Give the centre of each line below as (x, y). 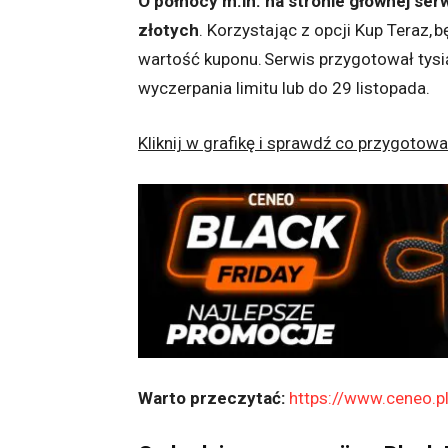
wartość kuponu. (201, 59)
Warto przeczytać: (213, 398)
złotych (168, 30)
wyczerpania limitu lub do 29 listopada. (285, 88)
